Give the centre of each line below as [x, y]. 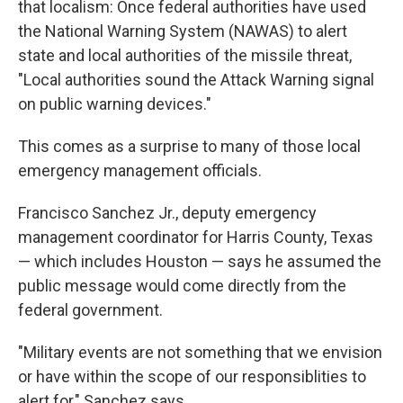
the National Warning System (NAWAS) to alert [183, 31]
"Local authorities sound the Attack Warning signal [196, 80]
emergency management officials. [140, 171]
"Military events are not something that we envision [200, 353]
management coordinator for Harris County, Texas [196, 237]
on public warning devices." [115, 104]
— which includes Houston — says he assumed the [200, 262]
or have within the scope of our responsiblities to [192, 377]
